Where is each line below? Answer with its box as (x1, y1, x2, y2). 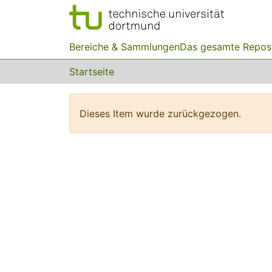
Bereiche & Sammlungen (69, 41, 180, 53)
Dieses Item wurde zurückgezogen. (80, 107, 241, 120)
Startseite (69, 66, 114, 78)
